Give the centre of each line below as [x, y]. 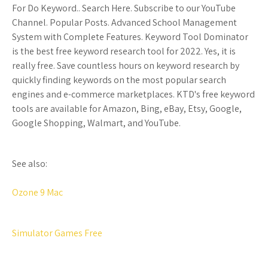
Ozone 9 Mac [37, 192]
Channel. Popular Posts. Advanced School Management [124, 22]
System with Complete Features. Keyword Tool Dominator [130, 37]
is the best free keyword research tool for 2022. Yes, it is [124, 51]
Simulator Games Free [57, 233]
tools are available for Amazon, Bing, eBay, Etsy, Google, [127, 109]
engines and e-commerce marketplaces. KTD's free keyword [133, 94]
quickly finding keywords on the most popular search [119, 80]
